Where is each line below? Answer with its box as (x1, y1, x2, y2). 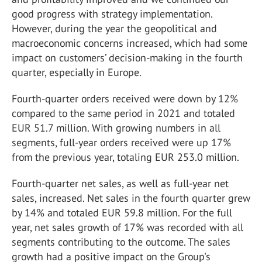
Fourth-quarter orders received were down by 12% (12, 92, 238, 105)
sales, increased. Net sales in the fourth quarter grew (12, 191, 250, 205)
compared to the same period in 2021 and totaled (12, 106, 235, 120)
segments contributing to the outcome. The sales (12, 235, 230, 249)
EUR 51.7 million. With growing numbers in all (12, 121, 220, 135)
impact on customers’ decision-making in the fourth (12, 51, 243, 64)
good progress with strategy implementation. (12, 7, 212, 20)
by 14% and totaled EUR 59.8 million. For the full (12, 206, 232, 219)
